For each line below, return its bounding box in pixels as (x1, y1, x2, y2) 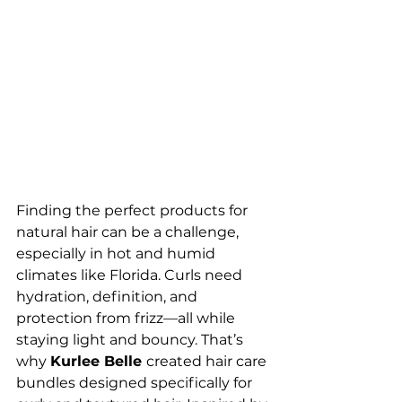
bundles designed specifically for (16, 374, 256, 392)
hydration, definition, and (16, 288, 201, 306)
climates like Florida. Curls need (16, 267, 246, 284)
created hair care (146, 353, 270, 371)
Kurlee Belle (50, 353, 146, 371)
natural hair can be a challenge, (16, 223, 242, 241)
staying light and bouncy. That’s (16, 331, 247, 349)
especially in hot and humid (16, 245, 219, 263)
